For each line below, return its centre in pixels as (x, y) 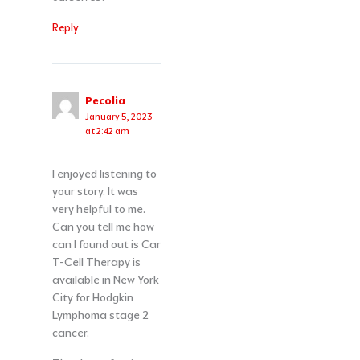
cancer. (70, 333)
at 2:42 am (107, 131)
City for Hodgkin (92, 298)
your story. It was (95, 192)
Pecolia (105, 100)
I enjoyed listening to (104, 174)
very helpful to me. (98, 209)
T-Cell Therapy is (96, 262)
